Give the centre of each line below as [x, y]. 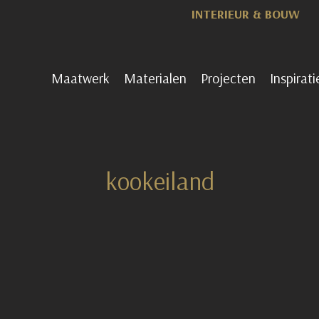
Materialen [155, 78]
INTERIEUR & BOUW [246, 14]
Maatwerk [80, 78]
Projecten [228, 78]
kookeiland [159, 180]
